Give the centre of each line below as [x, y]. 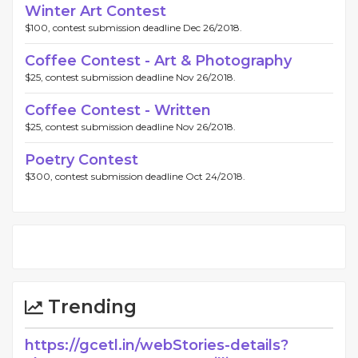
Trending [90, 307]
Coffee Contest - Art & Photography [158, 61]
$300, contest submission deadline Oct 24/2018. [135, 177]
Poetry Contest [82, 160]
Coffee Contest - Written [118, 111]
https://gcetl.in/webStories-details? [157, 346]
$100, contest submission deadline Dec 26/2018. [133, 28]
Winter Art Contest [95, 12]
